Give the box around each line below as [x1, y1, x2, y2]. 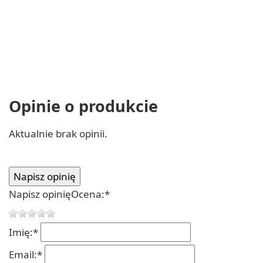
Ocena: [71, 187, 104, 201]
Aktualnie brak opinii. [9, 126, 107, 140]
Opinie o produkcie [9, 95, 158, 117]
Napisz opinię [9, 187, 71, 201]
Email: [9, 247, 37, 261]
